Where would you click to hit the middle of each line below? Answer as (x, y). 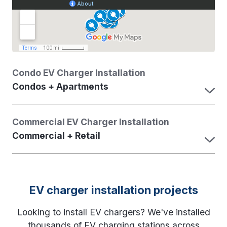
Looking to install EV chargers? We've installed (113, 212)
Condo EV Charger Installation (79, 73)
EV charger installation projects (113, 190)
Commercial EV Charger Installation (91, 122)
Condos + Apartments (60, 87)
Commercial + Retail (56, 136)
